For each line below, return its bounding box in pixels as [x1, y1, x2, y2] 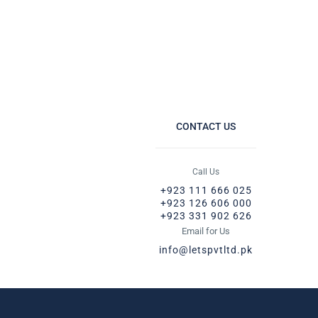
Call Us [192, 167, 220, 177]
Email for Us [182, 226, 231, 236]
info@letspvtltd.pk [159, 244, 253, 256]
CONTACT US [176, 121, 236, 132]
